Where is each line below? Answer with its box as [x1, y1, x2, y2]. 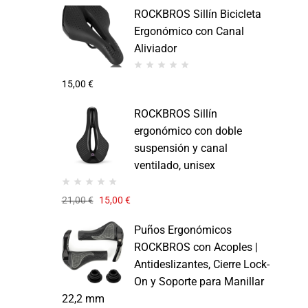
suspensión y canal [133, 141, 228, 155]
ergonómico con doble [133, 124, 242, 137]
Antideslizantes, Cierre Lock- [133, 258, 269, 272]
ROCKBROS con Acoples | [133, 241, 258, 254]
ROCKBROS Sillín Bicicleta [133, 8, 261, 21]
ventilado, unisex [133, 158, 215, 172]
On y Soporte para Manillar [133, 275, 264, 289]
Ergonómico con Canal [133, 25, 244, 38]
